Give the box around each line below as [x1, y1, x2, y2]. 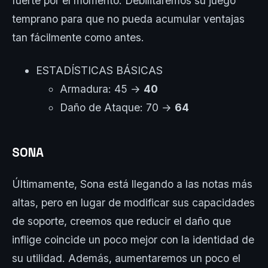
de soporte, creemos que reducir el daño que [12, 214, 231, 227]
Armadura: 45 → [60, 83, 144, 96]
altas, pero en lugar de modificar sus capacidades [12, 196, 255, 209]
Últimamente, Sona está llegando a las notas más [12, 177, 252, 190]
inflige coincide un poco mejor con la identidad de [12, 233, 254, 246]
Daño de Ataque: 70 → [60, 101, 175, 114]
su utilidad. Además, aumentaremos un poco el [12, 251, 240, 264]
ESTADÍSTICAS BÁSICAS [36, 64, 163, 77]
